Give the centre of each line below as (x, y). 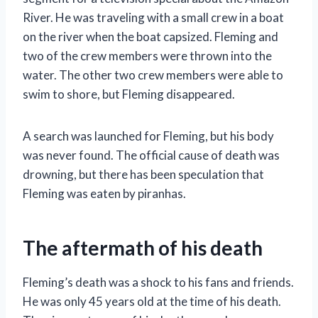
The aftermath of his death (143, 247)
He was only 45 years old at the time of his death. (152, 301)
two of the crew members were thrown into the (147, 55)
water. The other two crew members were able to (153, 75)
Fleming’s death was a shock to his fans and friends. (158, 282)
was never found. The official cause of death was (151, 155)
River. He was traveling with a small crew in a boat (153, 17)
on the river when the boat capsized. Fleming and (150, 36)
